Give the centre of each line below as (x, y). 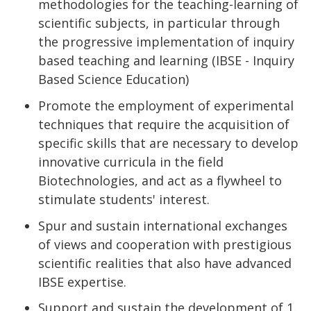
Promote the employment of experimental (166, 105)
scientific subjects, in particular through (159, 23)
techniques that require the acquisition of (164, 124)
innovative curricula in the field (131, 161)
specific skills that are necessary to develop (168, 143)
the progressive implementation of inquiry (166, 41)
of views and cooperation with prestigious (165, 244)
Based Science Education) (114, 79)
